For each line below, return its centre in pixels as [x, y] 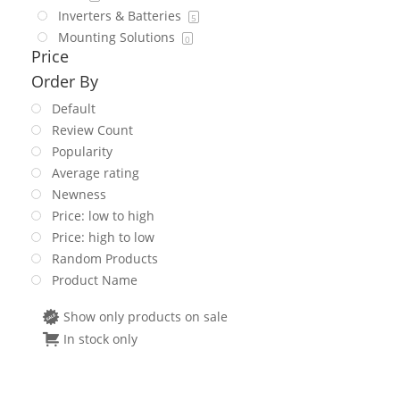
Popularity [82, 151]
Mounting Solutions [118, 37]
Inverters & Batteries [121, 15]
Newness [79, 194]
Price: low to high [103, 215]
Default [73, 108]
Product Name [94, 279]
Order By [64, 81]
